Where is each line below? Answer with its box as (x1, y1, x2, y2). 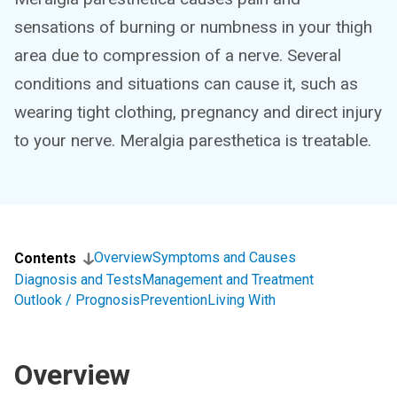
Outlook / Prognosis (14, 292, 140, 308)
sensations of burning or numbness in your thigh (14, 17, 372, 37)
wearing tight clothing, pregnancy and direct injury (14, 102, 382, 122)
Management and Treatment (142, 271, 314, 288)
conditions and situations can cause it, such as (14, 74, 358, 94)
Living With (207, 292, 276, 308)
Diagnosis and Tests (14, 271, 142, 288)
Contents (14, 250, 76, 267)
